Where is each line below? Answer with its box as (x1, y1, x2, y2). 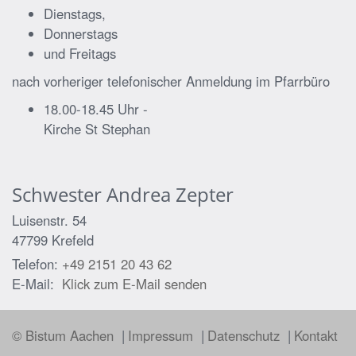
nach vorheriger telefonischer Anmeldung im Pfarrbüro (12, 71, 330, 91)
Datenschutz (207, 325, 284, 345)
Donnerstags (44, 23, 118, 43)
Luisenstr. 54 (12, 210, 87, 230)
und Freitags (44, 43, 116, 63)
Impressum (128, 325, 197, 345)
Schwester (12, 180, 102, 207)
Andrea (102, 180, 171, 207)
